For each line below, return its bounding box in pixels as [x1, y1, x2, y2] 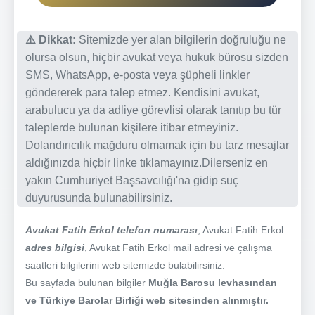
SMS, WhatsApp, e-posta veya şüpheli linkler [25, 68, 250, 81]
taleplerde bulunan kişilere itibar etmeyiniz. [25, 121, 238, 134]
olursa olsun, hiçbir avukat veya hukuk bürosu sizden [25, 51, 288, 63]
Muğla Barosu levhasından [148, 276, 277, 288]
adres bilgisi [25, 241, 84, 253]
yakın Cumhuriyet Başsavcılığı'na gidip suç [25, 174, 238, 186]
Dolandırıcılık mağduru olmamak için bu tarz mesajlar [25, 139, 289, 151]
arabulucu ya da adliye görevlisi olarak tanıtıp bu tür [25, 103, 281, 116]
